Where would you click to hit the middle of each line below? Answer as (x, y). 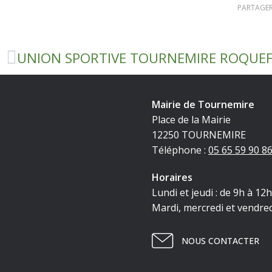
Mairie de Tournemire (203, 105)
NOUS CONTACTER (221, 241)
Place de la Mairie (191, 120)
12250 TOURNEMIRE (199, 135)
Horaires (172, 178)
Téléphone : (180, 150)
